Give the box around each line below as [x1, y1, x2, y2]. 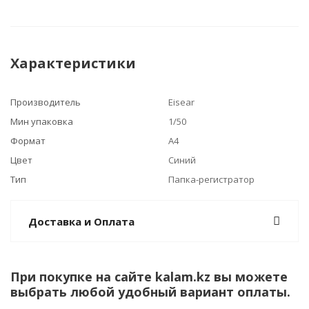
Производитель [10, 96, 81, 108]
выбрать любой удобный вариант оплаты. [10, 283, 290, 300]
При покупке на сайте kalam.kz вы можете [10, 268, 288, 285]
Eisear [168, 96, 195, 108]
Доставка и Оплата [28, 215, 134, 228]
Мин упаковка [10, 115, 73, 128]
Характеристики [10, 54, 136, 72]
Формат [10, 134, 46, 147]
